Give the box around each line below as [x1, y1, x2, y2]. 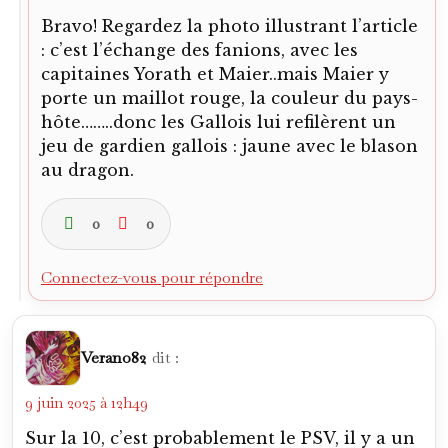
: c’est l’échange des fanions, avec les [41, 40, 358, 60]
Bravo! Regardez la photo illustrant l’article [41, 16, 418, 36]
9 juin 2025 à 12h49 [25, 393, 148, 412]
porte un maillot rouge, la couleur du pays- [41, 88, 418, 108]
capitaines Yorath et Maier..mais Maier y [41, 64, 389, 84]
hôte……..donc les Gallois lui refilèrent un [41, 112, 396, 132]
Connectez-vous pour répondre [41, 267, 263, 288]
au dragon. [41, 160, 134, 180]
